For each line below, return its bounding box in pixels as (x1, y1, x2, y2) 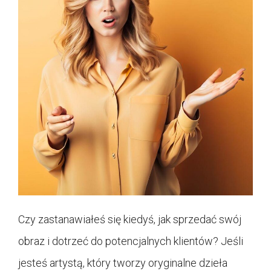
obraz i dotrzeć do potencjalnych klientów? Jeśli (18, 234, 243, 247)
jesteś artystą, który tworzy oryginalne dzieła (18, 256, 227, 269)
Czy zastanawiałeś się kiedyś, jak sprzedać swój (18, 212, 241, 226)
